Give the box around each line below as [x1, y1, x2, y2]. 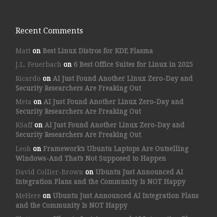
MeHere [15, 191, 41, 200]
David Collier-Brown [15, 168, 83, 176]
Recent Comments [15, 26, 83, 36]
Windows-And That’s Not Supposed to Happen [15, 154, 166, 162]
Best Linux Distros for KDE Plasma [42, 46, 153, 55]
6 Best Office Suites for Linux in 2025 [73, 61, 193, 69]
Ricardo [15, 74, 41, 82]
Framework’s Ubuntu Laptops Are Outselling [43, 144, 188, 153]
